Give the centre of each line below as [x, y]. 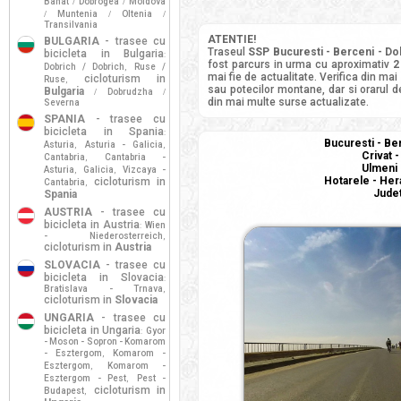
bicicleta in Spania [104, 132]
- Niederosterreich [103, 236]
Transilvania [71, 25]
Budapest [64, 391]
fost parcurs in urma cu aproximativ [300, 64]
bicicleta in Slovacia [104, 277]
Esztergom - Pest [85, 378]
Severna [62, 102]
